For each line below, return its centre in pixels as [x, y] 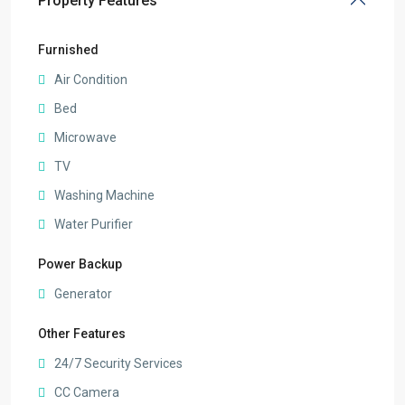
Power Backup [80, 264]
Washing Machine [104, 195]
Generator [83, 293]
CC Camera [87, 392]
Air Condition [91, 79]
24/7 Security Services [118, 363]
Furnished [68, 49]
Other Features [82, 333]
